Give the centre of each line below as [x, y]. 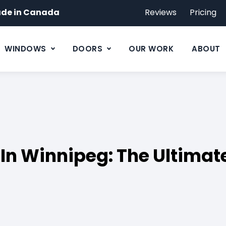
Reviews [161, 12]
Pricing [203, 12]
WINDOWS [25, 49]
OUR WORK [151, 49]
